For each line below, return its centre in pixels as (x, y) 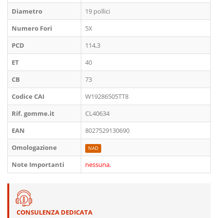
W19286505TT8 (107, 96)
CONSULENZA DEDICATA (54, 212)
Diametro (27, 11)
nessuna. (98, 164)
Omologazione (34, 147)
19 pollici (98, 11)
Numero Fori (32, 28)
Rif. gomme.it (33, 113)
